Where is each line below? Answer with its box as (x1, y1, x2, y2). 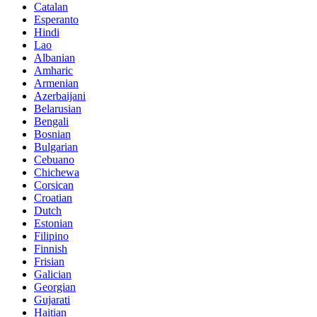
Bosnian (34, 127, 71, 140)
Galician (34, 267, 71, 280)
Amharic (34, 64, 73, 76)
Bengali (34, 115, 69, 127)
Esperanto (34, 13, 79, 25)
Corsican (34, 178, 74, 191)
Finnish (34, 242, 67, 255)
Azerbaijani (34, 89, 86, 102)
